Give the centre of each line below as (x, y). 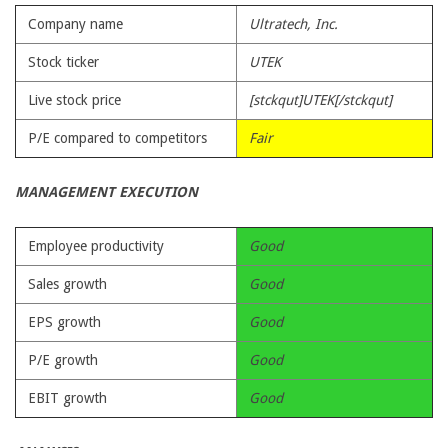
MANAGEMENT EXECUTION (106, 192)
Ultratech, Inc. (293, 24)
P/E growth (63, 360)
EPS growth (64, 322)
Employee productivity (96, 246)
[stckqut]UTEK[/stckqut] (320, 100)
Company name (75, 24)
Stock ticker (63, 62)
